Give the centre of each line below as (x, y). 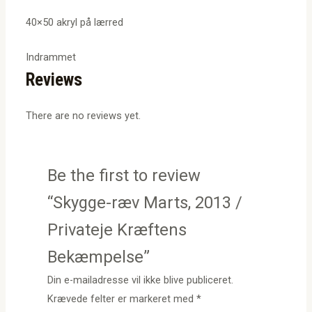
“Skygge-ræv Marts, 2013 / (145, 202)
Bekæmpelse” (99, 257)
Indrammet (51, 57)
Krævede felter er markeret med (122, 298)
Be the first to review (124, 175)
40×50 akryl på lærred (75, 23)
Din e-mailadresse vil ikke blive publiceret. (141, 280)
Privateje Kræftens (117, 229)
